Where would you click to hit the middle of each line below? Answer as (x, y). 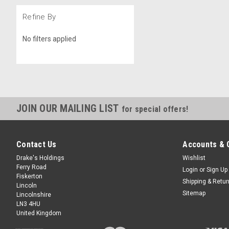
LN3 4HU (28, 204)
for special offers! (155, 109)
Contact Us (37, 144)
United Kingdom (39, 213)
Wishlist (194, 158)
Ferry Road (31, 167)
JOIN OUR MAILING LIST (69, 108)
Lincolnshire (34, 194)
